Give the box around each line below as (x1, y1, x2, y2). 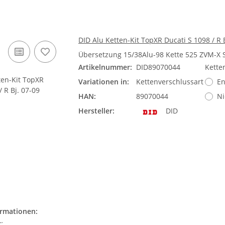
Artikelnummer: (78, 62, 132, 72)
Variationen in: (78, 77, 129, 86)
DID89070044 (136, 62, 180, 72)
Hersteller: (78, 106, 115, 116)
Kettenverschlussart (136, 77, 203, 86)
